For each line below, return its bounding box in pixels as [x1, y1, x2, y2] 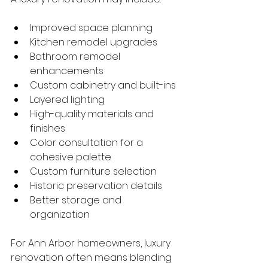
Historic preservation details [30, 179, 162, 193]
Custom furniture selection [30, 165, 157, 178]
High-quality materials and [30, 107, 156, 121]
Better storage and [30, 193, 124, 207]
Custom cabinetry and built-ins [30, 78, 176, 92]
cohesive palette [30, 150, 111, 164]
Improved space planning [30, 21, 153, 35]
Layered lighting [30, 93, 105, 106]
